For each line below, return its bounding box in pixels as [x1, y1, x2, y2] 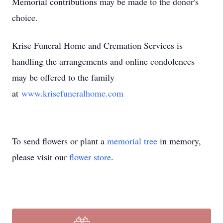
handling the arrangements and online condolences [12, 55, 195, 67]
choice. [12, 11, 38, 23]
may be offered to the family [12, 71, 114, 83]
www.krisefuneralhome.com [21, 87, 123, 99]
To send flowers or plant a [12, 135, 107, 147]
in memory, [157, 135, 201, 147]
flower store [69, 151, 111, 163]
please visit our [12, 151, 69, 163]
